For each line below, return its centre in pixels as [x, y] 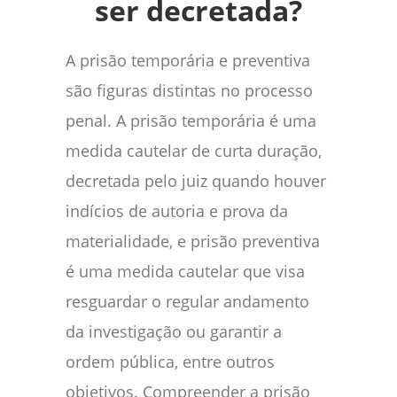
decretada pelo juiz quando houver [196, 181]
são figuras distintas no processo [189, 91]
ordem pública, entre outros [170, 362]
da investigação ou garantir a [174, 332]
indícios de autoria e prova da [177, 211]
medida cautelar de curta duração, [194, 151]
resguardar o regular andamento [187, 302]
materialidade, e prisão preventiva [193, 241]
